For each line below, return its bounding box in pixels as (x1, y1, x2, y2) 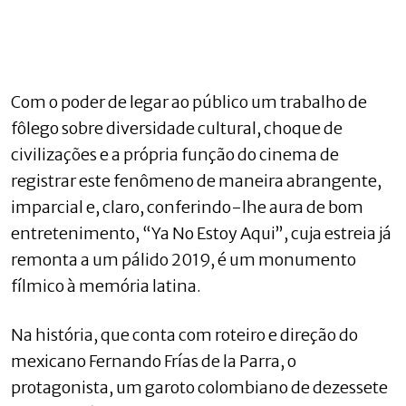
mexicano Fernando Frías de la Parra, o (11, 350, 296, 372)
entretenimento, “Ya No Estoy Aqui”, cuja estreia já (11, 222, 391, 244)
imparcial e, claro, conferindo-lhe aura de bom (11, 196, 363, 217)
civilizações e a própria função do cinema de (11, 143, 339, 165)
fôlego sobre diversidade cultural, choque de (11, 117, 343, 139)
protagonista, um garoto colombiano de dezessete (11, 376, 388, 398)
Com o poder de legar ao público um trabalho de (11, 91, 367, 112)
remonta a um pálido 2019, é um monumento (11, 248, 356, 270)
